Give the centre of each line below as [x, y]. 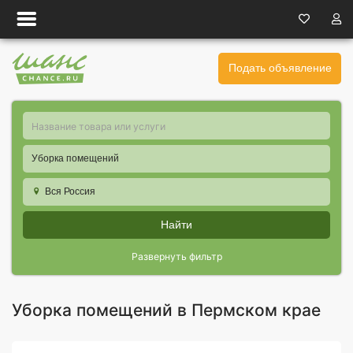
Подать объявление [280, 68]
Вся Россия [71, 191]
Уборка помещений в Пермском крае [166, 310]
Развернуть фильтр [176, 256]
